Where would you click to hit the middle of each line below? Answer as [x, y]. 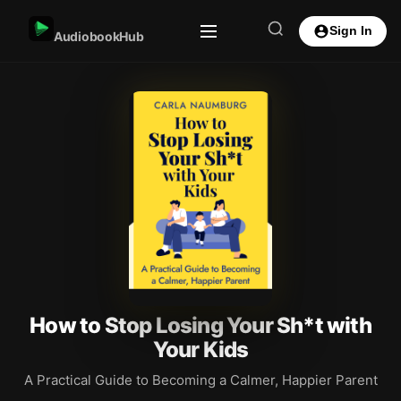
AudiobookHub [99, 36]
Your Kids [200, 350]
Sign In [351, 31]
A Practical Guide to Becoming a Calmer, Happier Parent [200, 380]
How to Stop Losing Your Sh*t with [200, 325]
